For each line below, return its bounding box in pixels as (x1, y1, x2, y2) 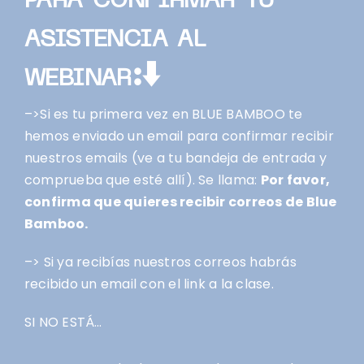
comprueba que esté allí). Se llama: (24, 171, 261, 190)
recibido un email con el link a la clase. (24, 275, 274, 294)
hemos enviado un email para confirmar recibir (24, 127, 334, 146)
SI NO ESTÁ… (24, 313, 102, 332)
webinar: (24, 59, 142, 93)
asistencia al (24, 20, 206, 54)
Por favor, (260, 171, 331, 190)
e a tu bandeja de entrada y (145, 149, 327, 168)
